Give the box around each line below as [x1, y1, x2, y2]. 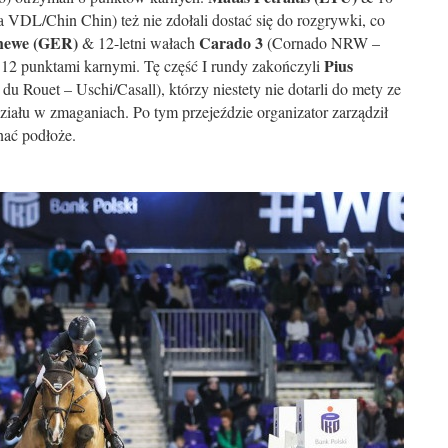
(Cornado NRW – [263, 32, 380, 53]
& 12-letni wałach [78, 32, 199, 53]
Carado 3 [199, 31, 263, 54]
